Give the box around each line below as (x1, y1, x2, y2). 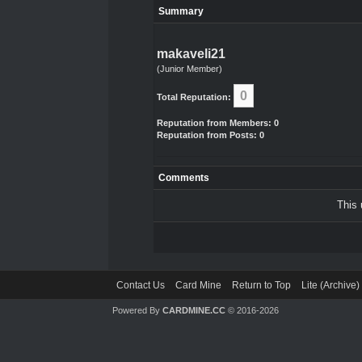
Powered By (112, 305, 163, 315)
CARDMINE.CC (162, 305, 226, 315)
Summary (158, 6, 204, 17)
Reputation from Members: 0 (156, 118, 279, 128)
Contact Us (116, 280, 166, 291)
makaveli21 (156, 47, 225, 61)
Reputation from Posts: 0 (156, 130, 264, 140)
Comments (158, 172, 209, 183)
